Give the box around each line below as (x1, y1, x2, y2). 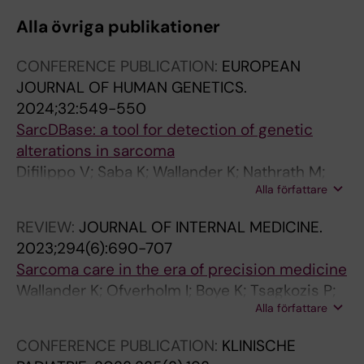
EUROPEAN (222, 56, 301, 76)
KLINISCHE (222, 336, 296, 356)
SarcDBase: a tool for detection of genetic (16, 119, 313, 140)
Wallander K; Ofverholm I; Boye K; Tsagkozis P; (16, 280, 336, 301)
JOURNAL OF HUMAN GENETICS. (16, 77, 247, 97)
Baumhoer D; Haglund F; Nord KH (16, 183, 247, 203)
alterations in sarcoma (16, 141, 175, 161)
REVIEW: (16, 217, 79, 237)
